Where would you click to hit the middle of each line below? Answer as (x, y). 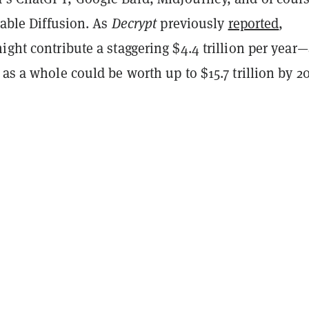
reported (253, 23)
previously (194, 23)
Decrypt (136, 23)
